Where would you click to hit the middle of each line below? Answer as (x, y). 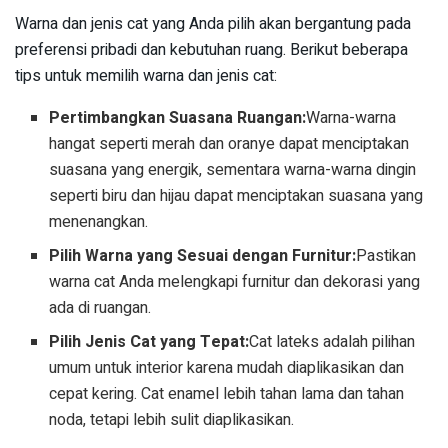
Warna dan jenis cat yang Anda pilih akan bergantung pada (213, 24)
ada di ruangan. (100, 308)
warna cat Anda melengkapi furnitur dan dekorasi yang (235, 282)
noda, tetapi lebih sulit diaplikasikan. (172, 420)
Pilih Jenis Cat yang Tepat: (149, 342)
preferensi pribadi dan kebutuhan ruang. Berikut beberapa (211, 50)
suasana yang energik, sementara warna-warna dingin (233, 170)
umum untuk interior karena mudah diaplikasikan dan (227, 368)
